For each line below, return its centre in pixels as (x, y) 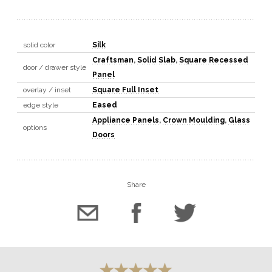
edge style (41, 105)
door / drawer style (55, 67)
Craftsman (113, 60)
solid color (39, 45)
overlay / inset (47, 90)
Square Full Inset (125, 90)
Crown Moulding (194, 120)
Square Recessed (214, 60)
